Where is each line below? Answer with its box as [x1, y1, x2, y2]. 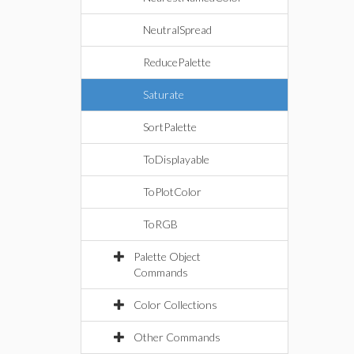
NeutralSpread [143, 23, 212, 36]
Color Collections [134, 298, 217, 311]
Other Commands [134, 330, 220, 344]
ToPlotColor [143, 185, 201, 198]
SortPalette [143, 120, 197, 134]
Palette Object [134, 250, 201, 263]
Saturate [143, 88, 184, 101]
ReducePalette [143, 55, 211, 69]
